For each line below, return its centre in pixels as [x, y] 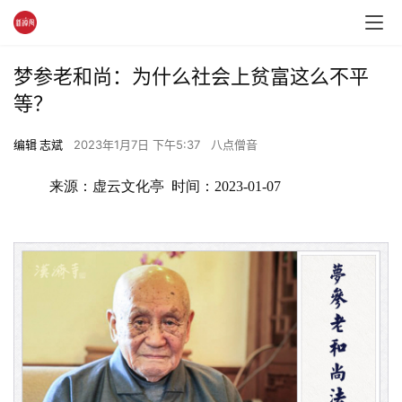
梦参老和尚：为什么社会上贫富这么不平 [191, 76]
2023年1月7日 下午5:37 [139, 144]
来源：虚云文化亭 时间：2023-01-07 [165, 186]
